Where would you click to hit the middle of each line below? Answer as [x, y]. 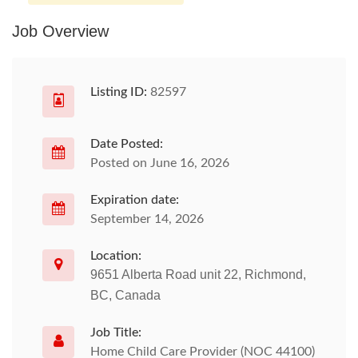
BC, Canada [125, 295]
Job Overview [60, 31]
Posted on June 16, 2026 [160, 163]
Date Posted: [127, 144]
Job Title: [116, 332]
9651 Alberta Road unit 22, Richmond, [198, 274]
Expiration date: [135, 200]
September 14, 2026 [147, 219]
